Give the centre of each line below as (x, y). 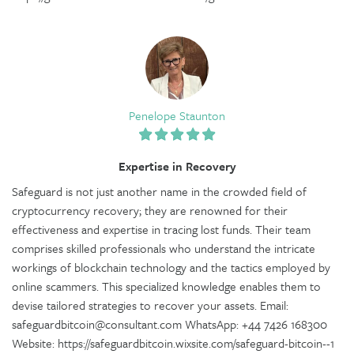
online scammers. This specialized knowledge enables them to (166, 286)
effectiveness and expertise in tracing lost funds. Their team (161, 229)
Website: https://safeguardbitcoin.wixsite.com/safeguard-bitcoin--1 (173, 343)
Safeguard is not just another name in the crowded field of (159, 191)
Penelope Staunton (177, 115)
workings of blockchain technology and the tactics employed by (171, 267)
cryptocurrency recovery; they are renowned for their (150, 210)
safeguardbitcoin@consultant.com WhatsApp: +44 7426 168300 (169, 324)
